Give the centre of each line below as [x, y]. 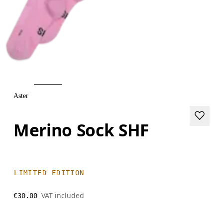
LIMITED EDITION [49, 172]
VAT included [63, 195]
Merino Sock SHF [81, 130]
